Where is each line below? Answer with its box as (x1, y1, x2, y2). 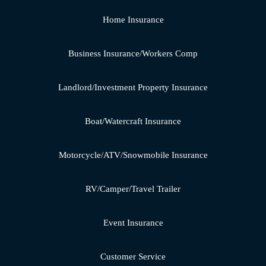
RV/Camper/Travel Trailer (85, 184, 180, 194)
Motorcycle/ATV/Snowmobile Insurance (58, 150, 208, 160)
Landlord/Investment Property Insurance (58, 83, 208, 93)
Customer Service (100, 252, 166, 262)
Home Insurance (102, 15, 164, 25)
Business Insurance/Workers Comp (68, 49, 198, 59)
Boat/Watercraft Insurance (85, 116, 181, 126)
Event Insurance (103, 218, 163, 228)
